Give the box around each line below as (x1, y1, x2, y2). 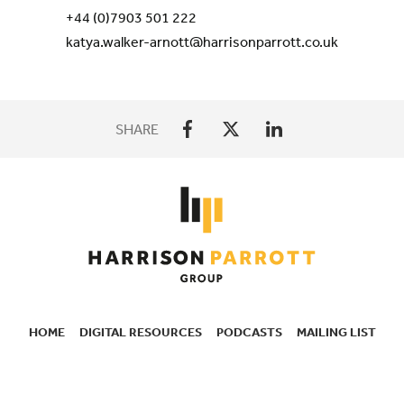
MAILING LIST (296, 324, 376, 341)
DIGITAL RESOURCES (78, 324, 202, 341)
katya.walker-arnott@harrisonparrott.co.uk (66, 32, 338, 50)
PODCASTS (216, 324, 282, 341)
